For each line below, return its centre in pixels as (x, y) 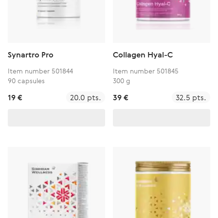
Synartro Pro (31, 54)
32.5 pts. (191, 97)
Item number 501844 (40, 71)
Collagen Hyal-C (143, 54)
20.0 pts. (86, 97)
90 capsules (26, 81)
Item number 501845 (146, 71)
